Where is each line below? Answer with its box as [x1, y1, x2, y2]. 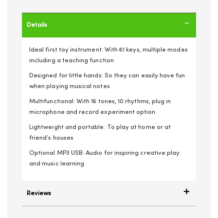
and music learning [29, 161, 85, 167]
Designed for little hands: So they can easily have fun [29, 73, 185, 79]
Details [27, 22, 47, 28]
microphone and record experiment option [29, 109, 156, 115]
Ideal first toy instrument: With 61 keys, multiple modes [29, 47, 188, 53]
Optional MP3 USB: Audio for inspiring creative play [29, 150, 180, 156]
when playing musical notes [29, 83, 110, 90]
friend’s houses [29, 135, 73, 141]
